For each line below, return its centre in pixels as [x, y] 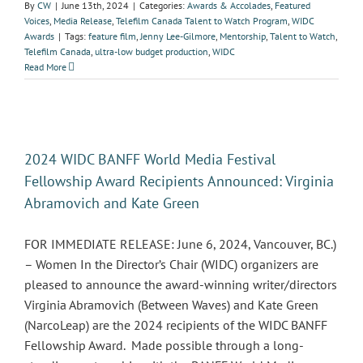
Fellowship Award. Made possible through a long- [164, 345]
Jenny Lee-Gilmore [178, 36]
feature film [112, 36]
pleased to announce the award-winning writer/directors [181, 284]
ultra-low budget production [152, 51]
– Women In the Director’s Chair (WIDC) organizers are [171, 264]
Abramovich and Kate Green [112, 203]
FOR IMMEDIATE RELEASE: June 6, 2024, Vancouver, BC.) [180, 244]
